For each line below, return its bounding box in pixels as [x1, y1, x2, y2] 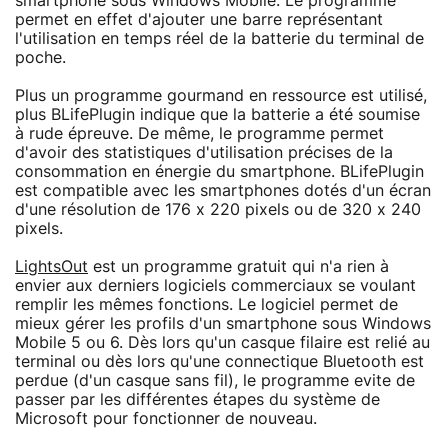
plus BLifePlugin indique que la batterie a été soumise [15, 106, 420, 123]
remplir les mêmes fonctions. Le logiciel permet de [15, 296, 398, 313]
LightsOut [15, 258, 88, 275]
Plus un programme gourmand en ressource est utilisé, [15, 87, 427, 104]
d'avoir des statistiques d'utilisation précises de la [15, 144, 393, 161]
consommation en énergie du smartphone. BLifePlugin [15, 163, 424, 180]
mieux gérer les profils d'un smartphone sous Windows [15, 315, 431, 332]
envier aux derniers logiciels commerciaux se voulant [15, 277, 416, 294]
